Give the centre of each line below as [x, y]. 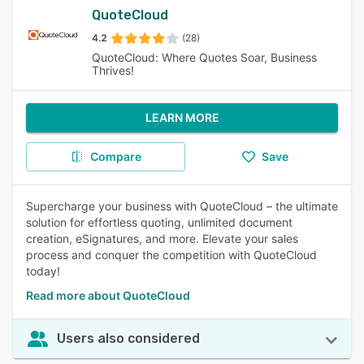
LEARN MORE [182, 117]
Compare [115, 156]
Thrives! [113, 70]
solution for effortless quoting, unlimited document [159, 222]
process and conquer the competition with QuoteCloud [171, 255]
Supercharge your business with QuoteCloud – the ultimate [182, 206]
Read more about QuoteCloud [108, 295]
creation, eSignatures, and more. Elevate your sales [162, 238]
